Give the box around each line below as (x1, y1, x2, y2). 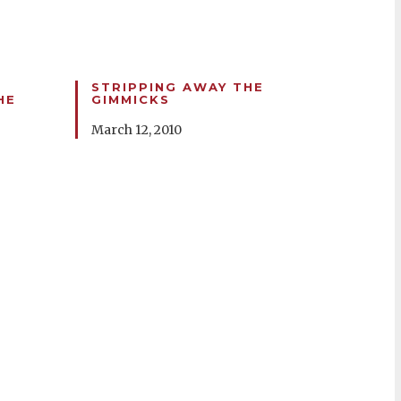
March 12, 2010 (90, 122, 182, 138)
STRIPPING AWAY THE (90, 80, 264, 94)
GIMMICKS (90, 92, 170, 107)
